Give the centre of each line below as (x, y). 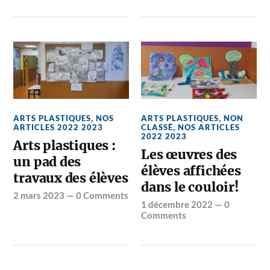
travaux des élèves (71, 178)
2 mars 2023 (39, 196)
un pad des (47, 162)
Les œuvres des (189, 155)
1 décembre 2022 (177, 205)
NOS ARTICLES (209, 127)
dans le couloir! (190, 187)
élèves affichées (191, 171)
